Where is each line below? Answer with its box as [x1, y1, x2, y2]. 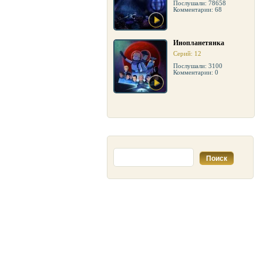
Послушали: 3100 [173, 62, 222, 69]
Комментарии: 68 [173, 6, 222, 13]
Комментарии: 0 [173, 69, 218, 76]
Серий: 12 [173, 50, 201, 57]
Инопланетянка [173, 39, 224, 47]
